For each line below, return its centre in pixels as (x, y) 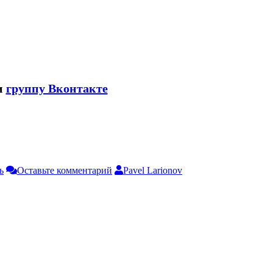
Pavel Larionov (153, 170)
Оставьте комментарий (65, 170)
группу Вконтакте (57, 88)
